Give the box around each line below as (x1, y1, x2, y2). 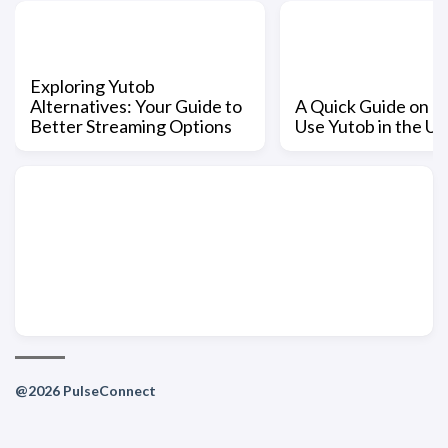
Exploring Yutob (30, 74, 155, 97)
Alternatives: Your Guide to (30, 94, 242, 117)
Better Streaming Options (30, 114, 232, 137)
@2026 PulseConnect (15, 381, 156, 399)
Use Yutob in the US (295, 114, 446, 137)
